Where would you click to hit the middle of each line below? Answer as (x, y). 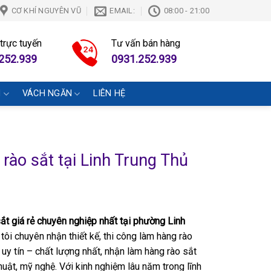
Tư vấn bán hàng (145, 43)
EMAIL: (122, 10)
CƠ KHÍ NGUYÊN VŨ (46, 10)
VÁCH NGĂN (47, 93)
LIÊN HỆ (109, 93)
